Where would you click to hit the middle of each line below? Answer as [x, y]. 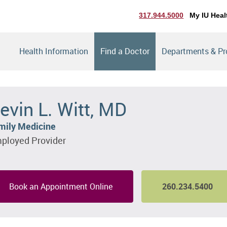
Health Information [53, 51]
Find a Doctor [125, 51]
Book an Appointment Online [61, 186]
